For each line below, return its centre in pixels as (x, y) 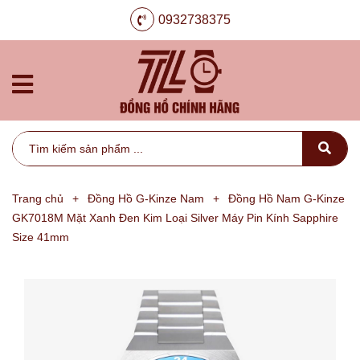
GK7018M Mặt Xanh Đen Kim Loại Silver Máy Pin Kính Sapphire (175, 218)
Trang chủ (38, 198)
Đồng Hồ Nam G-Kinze (286, 198)
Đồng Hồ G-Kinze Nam (146, 198)
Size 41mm (41, 237)
